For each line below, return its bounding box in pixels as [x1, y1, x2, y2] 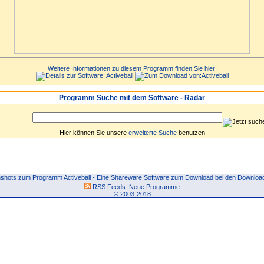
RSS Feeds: [91, 183, 129, 190]
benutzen [176, 129, 205, 136]
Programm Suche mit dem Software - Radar [59, 94, 205, 102]
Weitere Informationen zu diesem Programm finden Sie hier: [47, 65, 217, 72]
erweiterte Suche [128, 129, 177, 136]
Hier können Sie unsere [59, 129, 128, 136]
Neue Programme [129, 183, 180, 190]
